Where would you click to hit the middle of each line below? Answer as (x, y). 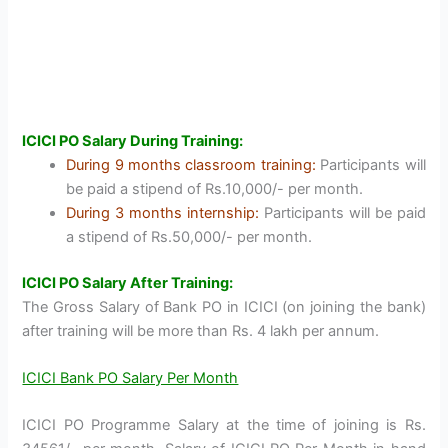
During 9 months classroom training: (191, 164)
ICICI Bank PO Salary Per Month (130, 377)
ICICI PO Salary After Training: (128, 282)
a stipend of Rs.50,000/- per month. (189, 236)
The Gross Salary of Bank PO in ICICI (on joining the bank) (224, 306)
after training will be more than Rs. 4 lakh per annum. (201, 330)
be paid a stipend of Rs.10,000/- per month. (215, 188)
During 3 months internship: (162, 212)
